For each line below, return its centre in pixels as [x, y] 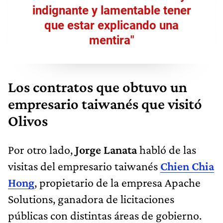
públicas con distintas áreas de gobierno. [105, 215]
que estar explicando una [111, 25]
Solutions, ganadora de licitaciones [91, 199]
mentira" [111, 40]
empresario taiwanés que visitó [105, 104]
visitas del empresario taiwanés [84, 166]
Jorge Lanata [106, 149]
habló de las [167, 149]
